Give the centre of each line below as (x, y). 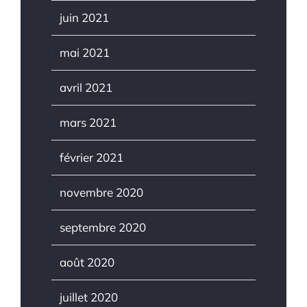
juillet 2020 (89, 297)
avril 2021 (86, 87)
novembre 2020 (101, 192)
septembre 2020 (103, 227)
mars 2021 (88, 122)
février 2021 (91, 157)
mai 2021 (85, 52)
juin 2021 (84, 17)
